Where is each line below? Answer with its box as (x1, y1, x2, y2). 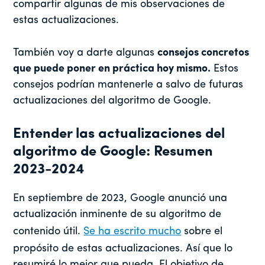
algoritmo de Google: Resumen (13, 145, 214, 160)
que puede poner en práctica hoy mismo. (13, 63, 211, 75)
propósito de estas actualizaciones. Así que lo (13, 243, 233, 255)
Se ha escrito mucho (83, 226, 182, 238)
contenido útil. (13, 226, 84, 238)
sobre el (181, 226, 223, 238)
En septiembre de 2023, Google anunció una (13, 193, 228, 205)
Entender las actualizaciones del (13, 127, 225, 142)
